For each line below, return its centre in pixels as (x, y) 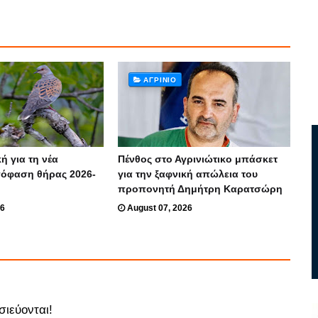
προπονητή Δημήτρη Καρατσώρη (200, 189)
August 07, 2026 (159, 208)
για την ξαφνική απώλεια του (187, 174)
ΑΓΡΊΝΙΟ (160, 80)
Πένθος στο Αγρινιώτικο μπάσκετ (197, 159)
